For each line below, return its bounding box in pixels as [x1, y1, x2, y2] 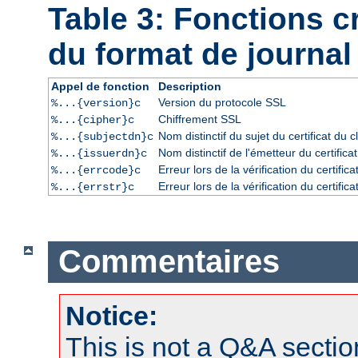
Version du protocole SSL [157, 95, 286, 109]
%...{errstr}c [50, 180, 134, 193]
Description [157, 79, 221, 93]
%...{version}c [50, 96, 141, 109]
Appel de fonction [50, 79, 149, 93]
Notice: [66, 300, 157, 332]
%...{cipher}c [50, 113, 134, 126]
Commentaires [58, 244, 280, 280]
